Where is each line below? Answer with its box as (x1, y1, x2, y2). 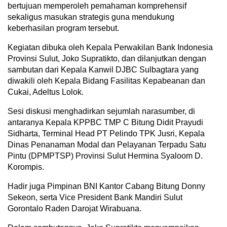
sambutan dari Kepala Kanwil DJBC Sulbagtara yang (8, 65, 199, 74)
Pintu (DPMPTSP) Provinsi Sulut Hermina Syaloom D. (8, 151, 203, 160)
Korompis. (8, 162, 44, 171)
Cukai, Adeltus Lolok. (8, 87, 84, 96)
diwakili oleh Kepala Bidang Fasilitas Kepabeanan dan (8, 76, 205, 85)
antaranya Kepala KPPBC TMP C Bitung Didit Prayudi (8, 118, 203, 127)
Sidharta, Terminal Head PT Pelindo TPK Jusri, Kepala (8, 129, 205, 138)
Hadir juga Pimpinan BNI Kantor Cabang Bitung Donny (8, 181, 205, 191)
